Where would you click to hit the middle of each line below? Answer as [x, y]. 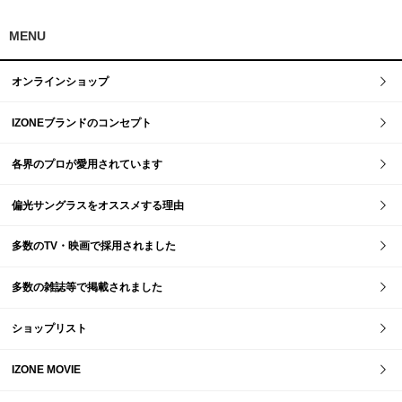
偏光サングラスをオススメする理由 [98, 205]
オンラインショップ [61, 81]
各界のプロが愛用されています [87, 164]
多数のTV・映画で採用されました [94, 246]
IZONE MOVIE [47, 370]
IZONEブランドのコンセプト [82, 122]
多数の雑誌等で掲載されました [87, 288]
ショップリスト [50, 329]
